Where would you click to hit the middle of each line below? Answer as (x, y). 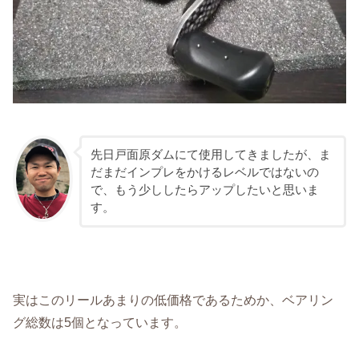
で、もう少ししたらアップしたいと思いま (204, 190)
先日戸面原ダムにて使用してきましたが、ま (210, 155)
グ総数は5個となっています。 (100, 322)
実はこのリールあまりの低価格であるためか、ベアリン (173, 299)
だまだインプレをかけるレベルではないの (204, 173)
